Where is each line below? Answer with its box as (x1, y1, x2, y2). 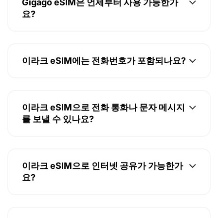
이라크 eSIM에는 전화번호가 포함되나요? (22, 58, 186, 69)
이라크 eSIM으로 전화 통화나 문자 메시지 (22, 105, 185, 115)
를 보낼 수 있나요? (22, 116, 94, 127)
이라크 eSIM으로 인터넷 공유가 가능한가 (22, 163, 183, 174)
